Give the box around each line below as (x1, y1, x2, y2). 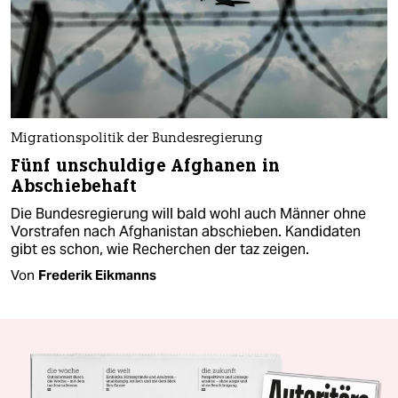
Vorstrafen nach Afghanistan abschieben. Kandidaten (11, 222, 361, 241)
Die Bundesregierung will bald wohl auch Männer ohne (11, 204, 366, 223)
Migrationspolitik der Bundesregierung (11, 132, 263, 146)
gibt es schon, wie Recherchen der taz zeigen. (11, 240, 309, 259)
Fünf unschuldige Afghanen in (11, 155, 280, 177)
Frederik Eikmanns (38, 267, 156, 283)
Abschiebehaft (11, 175, 138, 197)
